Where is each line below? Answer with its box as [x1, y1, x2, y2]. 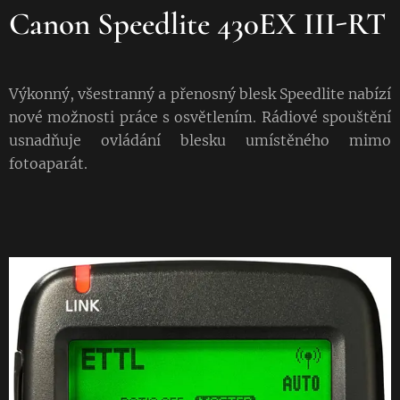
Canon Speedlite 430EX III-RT [9, 4, 386, 43]
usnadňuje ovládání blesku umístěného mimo [9, 130, 391, 149]
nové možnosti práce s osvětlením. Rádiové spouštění [9, 107, 391, 126]
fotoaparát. [9, 154, 87, 172]
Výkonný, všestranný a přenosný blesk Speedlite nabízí [9, 84, 391, 103]
